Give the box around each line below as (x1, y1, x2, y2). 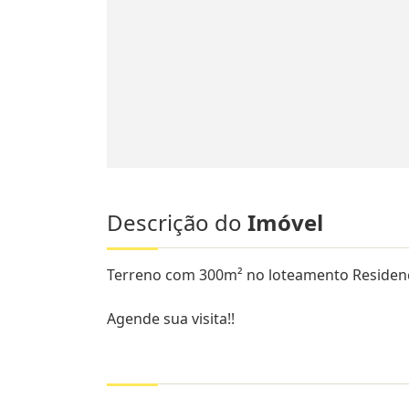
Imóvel (247, 207, 323, 237)
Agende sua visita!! (107, 309, 235, 329)
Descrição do (107, 207, 247, 237)
